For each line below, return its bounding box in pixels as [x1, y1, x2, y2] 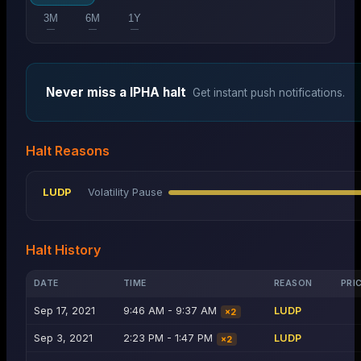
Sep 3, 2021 [33, 332, 93, 345]
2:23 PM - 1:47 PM [122, 332, 213, 345]
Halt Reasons [26, 143, 110, 160]
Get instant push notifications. [193, 86, 345, 100]
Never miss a [46, 85, 130, 101]
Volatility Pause [88, 186, 163, 199]
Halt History [26, 242, 101, 259]
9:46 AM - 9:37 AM [122, 305, 217, 317]
